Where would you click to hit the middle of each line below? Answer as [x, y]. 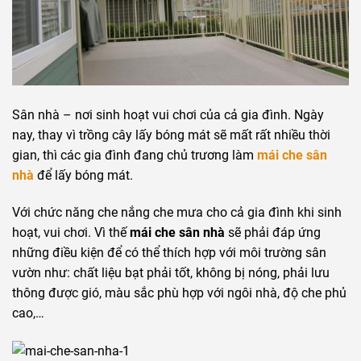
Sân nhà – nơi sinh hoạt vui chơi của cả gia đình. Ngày [168, 115]
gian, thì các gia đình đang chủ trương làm [135, 156]
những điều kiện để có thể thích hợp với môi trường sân [169, 253]
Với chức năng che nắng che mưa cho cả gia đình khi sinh [177, 213]
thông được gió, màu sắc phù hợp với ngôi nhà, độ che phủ [179, 293]
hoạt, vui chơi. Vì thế [71, 233]
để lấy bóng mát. [83, 176]
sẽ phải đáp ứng [273, 233]
